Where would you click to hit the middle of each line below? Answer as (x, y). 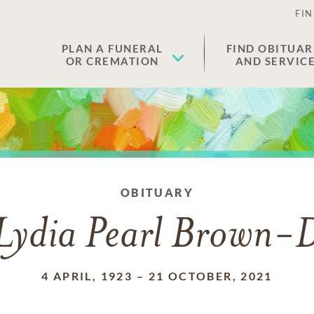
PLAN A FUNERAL (112, 48)
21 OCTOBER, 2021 (210, 276)
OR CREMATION (112, 61)
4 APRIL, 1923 (87, 276)
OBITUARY (157, 192)
